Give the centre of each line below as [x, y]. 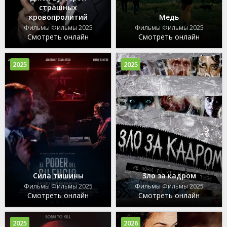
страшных [58, 8]
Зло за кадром [169, 176]
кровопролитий [58, 17]
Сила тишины [58, 176]
